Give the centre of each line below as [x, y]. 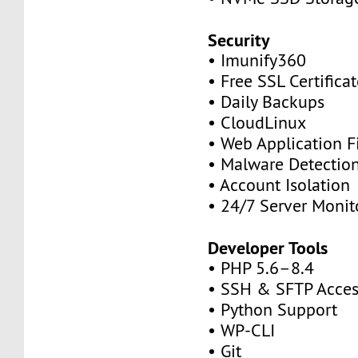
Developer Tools [268, 247]
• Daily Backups [267, 101]
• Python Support [273, 309]
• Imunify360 [257, 60]
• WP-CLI [242, 330]
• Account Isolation [279, 185]
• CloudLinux [257, 122]
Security [239, 40]
